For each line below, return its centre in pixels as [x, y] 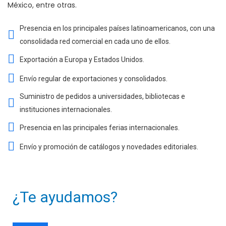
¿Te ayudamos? [65, 197]
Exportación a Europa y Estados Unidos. [82, 59]
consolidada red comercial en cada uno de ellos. [95, 42]
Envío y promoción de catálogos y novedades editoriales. [109, 147]
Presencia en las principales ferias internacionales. [100, 127]
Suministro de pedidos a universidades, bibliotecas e [102, 97]
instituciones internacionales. [66, 110]
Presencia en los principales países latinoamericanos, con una [117, 29]
